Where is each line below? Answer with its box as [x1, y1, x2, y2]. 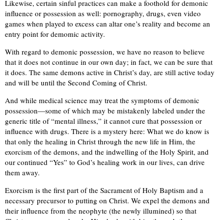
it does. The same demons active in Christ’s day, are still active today [5, 67, 215, 78]
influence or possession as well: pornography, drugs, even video [5, 8, 201, 19]
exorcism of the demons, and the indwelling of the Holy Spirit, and [5, 147, 209, 157]
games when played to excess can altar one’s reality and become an [5, 19, 210, 29]
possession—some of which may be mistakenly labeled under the [5, 106, 205, 116]
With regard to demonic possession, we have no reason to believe [5, 47, 205, 57]
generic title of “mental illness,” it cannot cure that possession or [5, 116, 202, 126]
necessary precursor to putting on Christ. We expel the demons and [5, 195, 210, 206]
